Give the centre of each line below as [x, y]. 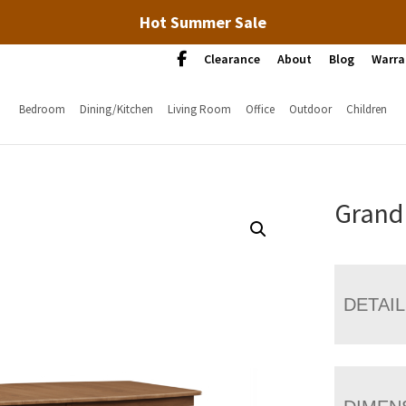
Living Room [199, 109]
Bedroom [42, 109]
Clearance [232, 59]
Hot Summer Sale [203, 22]
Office [260, 109]
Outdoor [310, 109]
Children [366, 109]
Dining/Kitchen [116, 109]
